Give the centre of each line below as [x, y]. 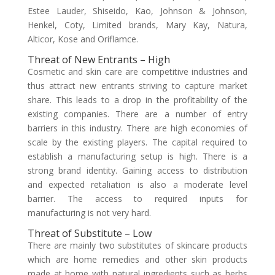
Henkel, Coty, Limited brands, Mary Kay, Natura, [137, 25]
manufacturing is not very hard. [89, 213]
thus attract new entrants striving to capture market [137, 86]
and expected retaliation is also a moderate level [137, 184]
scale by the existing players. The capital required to [137, 142]
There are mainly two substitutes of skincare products [137, 245]
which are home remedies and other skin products [137, 259]
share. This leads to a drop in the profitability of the [137, 100]
